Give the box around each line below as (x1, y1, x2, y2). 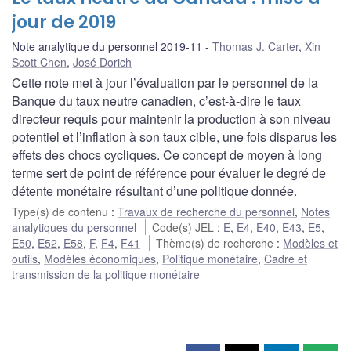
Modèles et (283, 234, 338, 251)
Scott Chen (12, 53, 67, 70)
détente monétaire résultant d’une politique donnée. (12, 181, 297, 200)
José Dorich (73, 53, 132, 70)
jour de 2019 (12, 9, 116, 34)
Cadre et (264, 250, 307, 266)
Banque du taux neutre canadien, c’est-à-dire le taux (12, 91, 301, 110)
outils (12, 250, 38, 266)
